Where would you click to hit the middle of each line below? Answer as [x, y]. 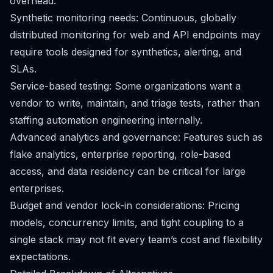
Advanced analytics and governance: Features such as [136, 137]
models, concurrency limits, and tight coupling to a [127, 222]
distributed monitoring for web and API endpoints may [135, 35]
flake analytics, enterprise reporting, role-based [120, 154]
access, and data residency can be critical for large [128, 171]
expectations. [40, 257]
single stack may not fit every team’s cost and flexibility [136, 239]
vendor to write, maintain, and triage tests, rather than [135, 103]
